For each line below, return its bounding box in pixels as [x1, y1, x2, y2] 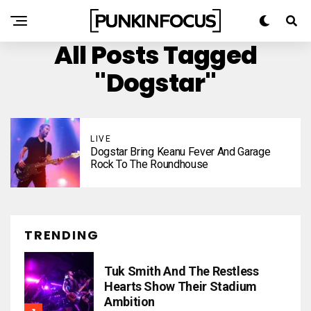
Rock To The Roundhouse [90, 158, 208, 171]
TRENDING [24, 226, 99, 244]
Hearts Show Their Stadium [104, 279, 257, 294]
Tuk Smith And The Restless [104, 264, 259, 278]
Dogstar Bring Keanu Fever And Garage [90, 145, 271, 158]
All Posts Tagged [53, 37, 258, 73]
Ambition [104, 294, 155, 309]
